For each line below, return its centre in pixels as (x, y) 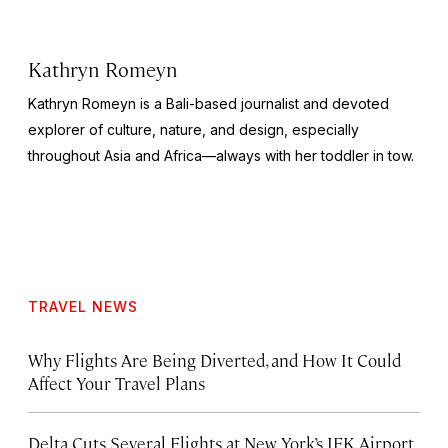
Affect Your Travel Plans (116, 382)
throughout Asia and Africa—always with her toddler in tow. (221, 155)
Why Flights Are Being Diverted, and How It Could (214, 359)
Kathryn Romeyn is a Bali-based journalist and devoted (208, 103)
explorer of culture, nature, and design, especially (193, 129)
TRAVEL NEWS (83, 306)
